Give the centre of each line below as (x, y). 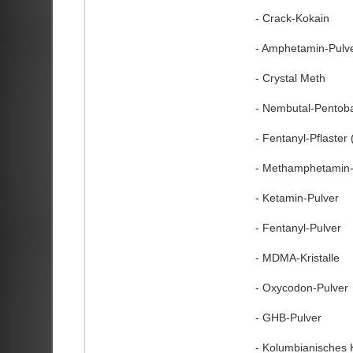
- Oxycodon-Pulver (301, 287)
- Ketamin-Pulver (297, 197)
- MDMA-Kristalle (297, 257)
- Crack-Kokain (292, 18)
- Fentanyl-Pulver (298, 227)
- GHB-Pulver (288, 317)
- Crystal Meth (290, 78)
